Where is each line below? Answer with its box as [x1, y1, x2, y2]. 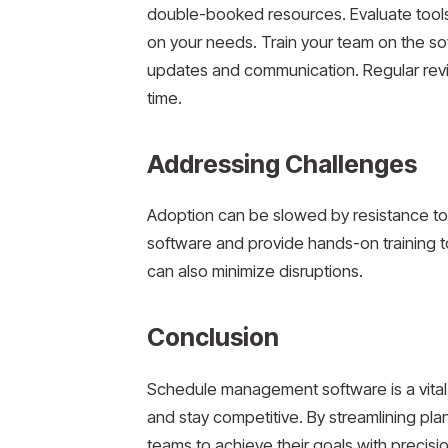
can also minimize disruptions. [146, 261, 363, 282]
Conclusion [146, 321, 279, 352]
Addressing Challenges [146, 148, 417, 179]
